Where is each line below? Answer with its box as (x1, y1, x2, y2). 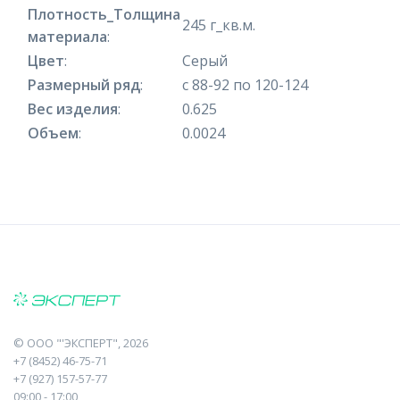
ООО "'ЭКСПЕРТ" (27, 334, 118, 351)
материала (28, 26, 107, 46)
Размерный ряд (28, 74, 140, 95)
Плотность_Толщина (28, 4, 180, 24)
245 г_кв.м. (182, 14, 255, 35)
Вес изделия (28, 98, 118, 119)
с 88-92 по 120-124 (182, 74, 308, 95)
